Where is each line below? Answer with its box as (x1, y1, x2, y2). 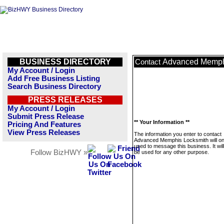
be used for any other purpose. (134, 149, 209, 155)
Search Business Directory (7, 82, 101, 90)
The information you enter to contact (134, 131, 221, 137)
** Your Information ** (134, 119, 189, 125)
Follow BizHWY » (30, 148, 87, 156)
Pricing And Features (7, 120, 81, 128)
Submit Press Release (7, 112, 84, 120)
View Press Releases (7, 128, 80, 136)
